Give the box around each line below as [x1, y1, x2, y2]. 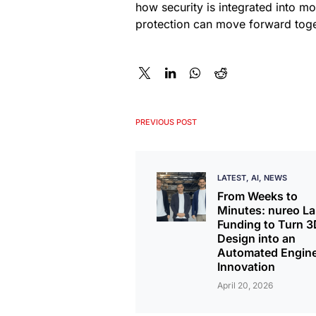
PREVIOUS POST [135, 117, 197, 127]
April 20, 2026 [217, 280, 273, 291]
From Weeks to [217, 189, 298, 203]
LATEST [217, 173, 246, 183]
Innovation [217, 260, 275, 274]
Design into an [217, 231, 296, 245]
